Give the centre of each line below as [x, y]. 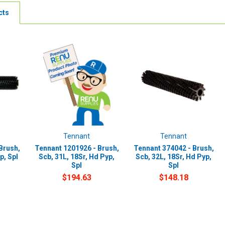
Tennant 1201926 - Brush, [77, 148]
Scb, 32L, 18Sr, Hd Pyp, [174, 156]
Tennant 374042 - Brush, [174, 148]
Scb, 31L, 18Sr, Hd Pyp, [77, 156]
